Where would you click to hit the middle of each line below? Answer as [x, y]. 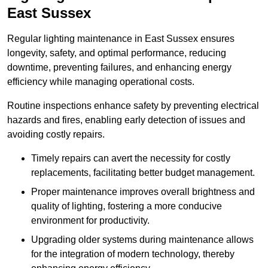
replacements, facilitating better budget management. [143, 173]
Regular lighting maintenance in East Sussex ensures [121, 39]
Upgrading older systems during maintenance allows [142, 240]
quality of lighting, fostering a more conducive [127, 206]
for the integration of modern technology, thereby [133, 254]
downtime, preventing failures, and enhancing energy [119, 68]
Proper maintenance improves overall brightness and [143, 192]
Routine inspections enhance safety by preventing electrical [133, 106]
